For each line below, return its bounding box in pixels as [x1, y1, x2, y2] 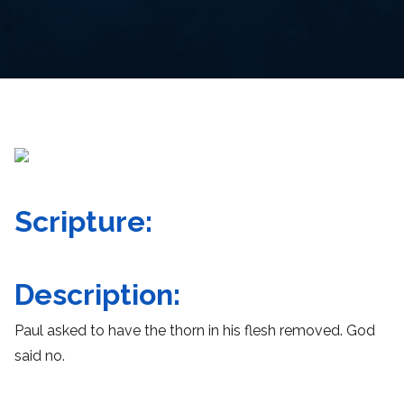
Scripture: [14, 205, 152, 238]
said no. [14, 347, 65, 365]
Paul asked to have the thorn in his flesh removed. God [14, 322, 375, 340]
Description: [14, 278, 180, 311]
